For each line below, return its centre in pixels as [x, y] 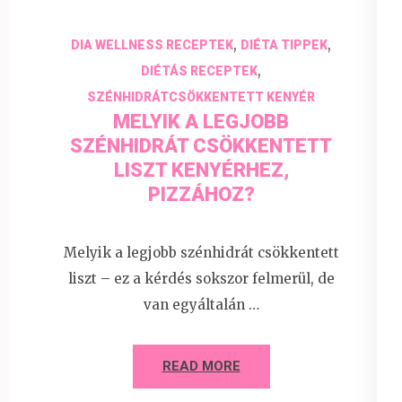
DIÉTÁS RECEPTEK [199, 70]
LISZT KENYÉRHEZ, [201, 170]
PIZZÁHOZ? [201, 194]
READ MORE [201, 367]
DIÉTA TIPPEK [284, 44]
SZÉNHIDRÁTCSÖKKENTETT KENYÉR [201, 96]
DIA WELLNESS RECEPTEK [152, 44]
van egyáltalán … [201, 305]
